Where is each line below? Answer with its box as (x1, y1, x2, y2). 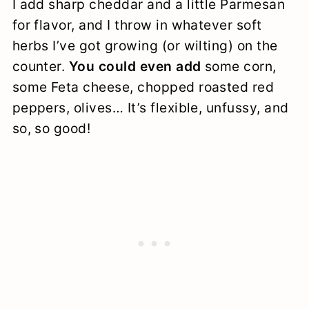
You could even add (68, 57, 201, 74)
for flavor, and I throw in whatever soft (12, 16, 262, 33)
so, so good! (12, 119, 91, 137)
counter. (12, 57, 69, 74)
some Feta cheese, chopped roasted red (12, 78, 275, 95)
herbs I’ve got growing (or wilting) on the (12, 37, 278, 54)
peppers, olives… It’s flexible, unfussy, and (12, 99, 289, 116)
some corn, (201, 57, 277, 74)
